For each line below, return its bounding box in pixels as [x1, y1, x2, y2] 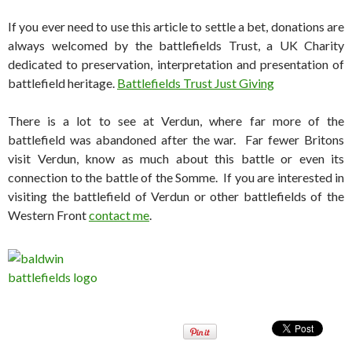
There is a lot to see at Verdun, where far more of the [8, 113, 344, 129]
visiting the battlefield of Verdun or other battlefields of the [8, 189, 344, 204]
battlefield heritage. [8, 75, 117, 91]
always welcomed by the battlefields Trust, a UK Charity [8, 38, 344, 53]
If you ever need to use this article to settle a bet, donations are [8, 19, 344, 35]
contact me [89, 207, 149, 223]
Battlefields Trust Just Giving [117, 75, 274, 91]
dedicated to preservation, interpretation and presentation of [8, 57, 344, 72]
